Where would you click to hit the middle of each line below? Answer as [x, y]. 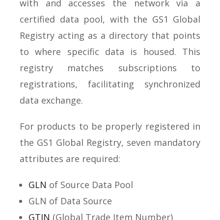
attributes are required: [70, 158]
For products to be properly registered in [110, 126]
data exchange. [51, 100]
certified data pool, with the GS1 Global [110, 19]
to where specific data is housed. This [110, 51]
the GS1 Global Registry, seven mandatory [110, 142]
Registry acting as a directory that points [110, 35]
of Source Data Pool [90, 184]
